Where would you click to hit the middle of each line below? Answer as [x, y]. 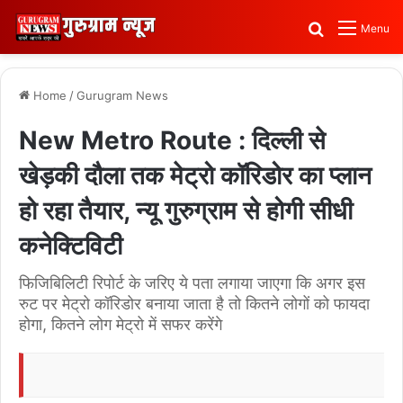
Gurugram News [122, 95]
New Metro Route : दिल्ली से [172, 140]
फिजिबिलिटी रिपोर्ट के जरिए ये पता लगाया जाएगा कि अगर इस [192, 283]
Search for [360, 28]
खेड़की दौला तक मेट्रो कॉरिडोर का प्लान [195, 175]
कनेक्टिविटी [71, 246]
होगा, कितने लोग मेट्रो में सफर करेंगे [121, 324]
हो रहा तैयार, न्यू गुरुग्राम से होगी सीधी [186, 210]
